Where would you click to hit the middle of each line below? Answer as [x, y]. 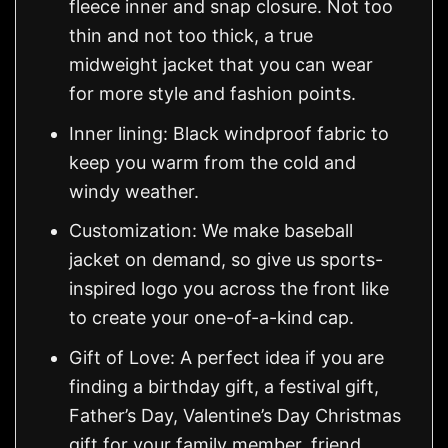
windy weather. [134, 191]
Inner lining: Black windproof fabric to [229, 133]
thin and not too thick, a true [191, 35]
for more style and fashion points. [213, 93]
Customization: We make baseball [211, 231]
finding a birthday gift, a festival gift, [224, 387]
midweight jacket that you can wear [221, 64]
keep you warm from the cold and [213, 162]
